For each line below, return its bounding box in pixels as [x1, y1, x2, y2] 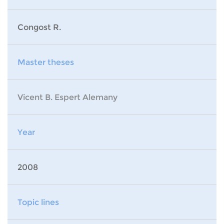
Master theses [17, 57, 74, 67]
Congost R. [17, 22, 61, 32]
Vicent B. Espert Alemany [17, 92, 117, 102]
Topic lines [17, 197, 59, 207]
